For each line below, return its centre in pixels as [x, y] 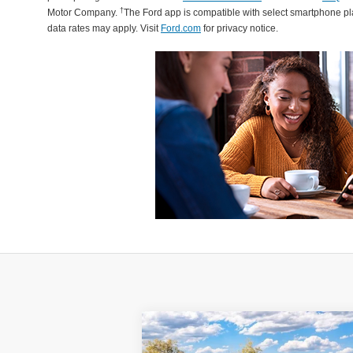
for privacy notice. [240, 28]
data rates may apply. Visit [104, 28]
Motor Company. [84, 13]
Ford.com [181, 28]
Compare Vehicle [217, 332]
